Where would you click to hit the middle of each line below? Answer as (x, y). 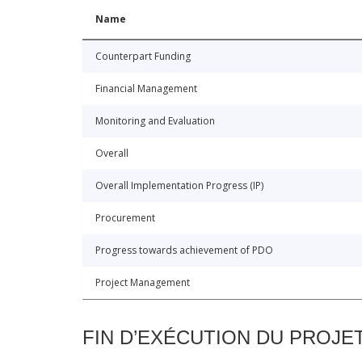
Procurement (125, 218)
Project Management (143, 283)
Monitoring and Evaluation (155, 121)
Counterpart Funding (143, 57)
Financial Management (146, 89)
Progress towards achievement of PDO (184, 250)
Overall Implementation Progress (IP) (179, 186)
